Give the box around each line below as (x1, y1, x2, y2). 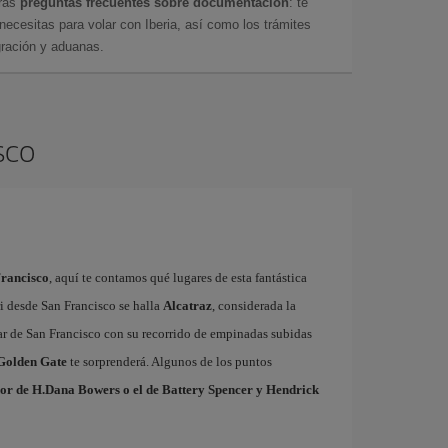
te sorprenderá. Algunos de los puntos (66, 354, 272, 369)
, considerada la (211, 298, 296, 313)
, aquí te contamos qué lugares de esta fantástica (48, 270, 307, 285)
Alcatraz (162, 298, 212, 313)
